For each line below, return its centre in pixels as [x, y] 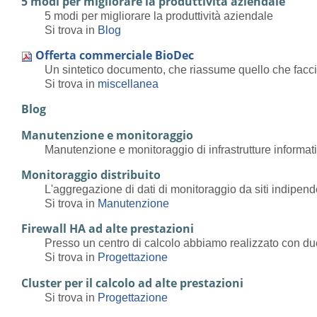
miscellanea [128, 84]
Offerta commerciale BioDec [115, 56]
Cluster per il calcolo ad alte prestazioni [133, 283]
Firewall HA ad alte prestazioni [108, 229]
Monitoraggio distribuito [91, 175]
